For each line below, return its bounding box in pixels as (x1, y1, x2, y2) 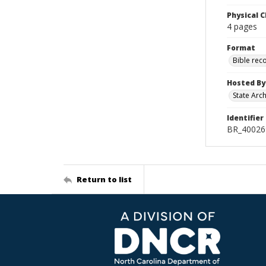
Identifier (227, 113, 264, 123)
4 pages (227, 21, 257, 32)
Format (227, 43, 255, 53)
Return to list (77, 173, 132, 185)
